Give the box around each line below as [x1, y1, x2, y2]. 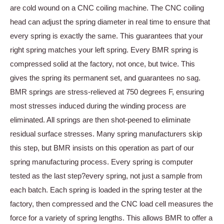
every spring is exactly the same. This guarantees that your [10, 31, 203, 40]
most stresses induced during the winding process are [10, 101, 186, 110]
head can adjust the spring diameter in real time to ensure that [10, 17, 210, 26]
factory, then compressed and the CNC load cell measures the [10, 199, 213, 208]
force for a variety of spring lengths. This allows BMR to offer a [10, 213, 212, 222]
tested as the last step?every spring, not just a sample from [10, 171, 202, 180]
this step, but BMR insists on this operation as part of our [10, 143, 194, 152]
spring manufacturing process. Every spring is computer [10, 157, 193, 166]
